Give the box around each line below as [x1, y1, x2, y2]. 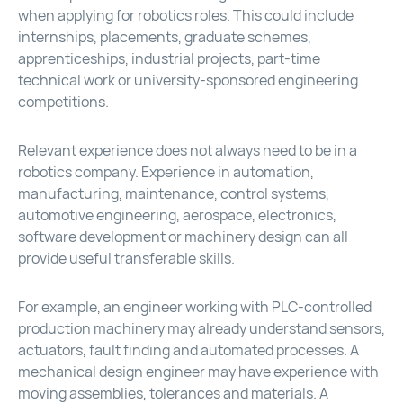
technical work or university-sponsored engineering [18, 71, 358, 91]
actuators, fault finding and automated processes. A [18, 341, 359, 361]
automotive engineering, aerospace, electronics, [18, 206, 336, 226]
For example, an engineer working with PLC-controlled [18, 298, 372, 318]
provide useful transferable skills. [18, 249, 235, 269]
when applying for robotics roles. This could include [18, 6, 354, 26]
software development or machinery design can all [18, 228, 348, 247]
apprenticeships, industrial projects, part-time [18, 49, 320, 69]
